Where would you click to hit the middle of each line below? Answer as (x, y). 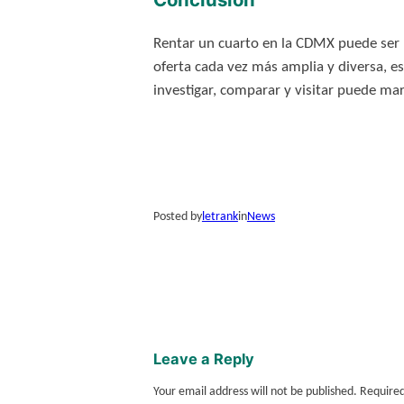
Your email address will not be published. (255, 391)
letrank (220, 217)
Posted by (177, 217)
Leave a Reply (203, 358)
